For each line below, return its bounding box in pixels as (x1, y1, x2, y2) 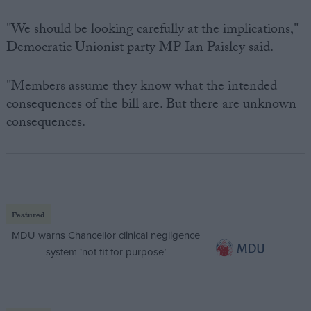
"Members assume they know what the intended (6, 76, 277, 100)
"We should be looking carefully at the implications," (6, 19, 299, 43)
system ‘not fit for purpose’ (45, 244, 166, 260)
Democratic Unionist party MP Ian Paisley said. (6, 37, 274, 61)
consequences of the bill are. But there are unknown (6, 94, 296, 118)
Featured (11, 209, 45, 219)
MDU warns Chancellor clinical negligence (11, 228, 200, 244)
